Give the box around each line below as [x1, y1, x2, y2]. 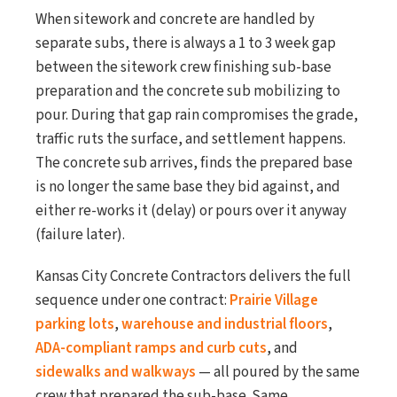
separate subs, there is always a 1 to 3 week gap [35, 33, 336, 54]
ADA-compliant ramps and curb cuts [35, 338, 267, 359]
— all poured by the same [196, 362, 360, 383]
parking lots [35, 314, 114, 335]
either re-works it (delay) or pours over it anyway [35, 200, 346, 222]
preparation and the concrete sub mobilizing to [35, 81, 340, 102]
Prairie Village [230, 290, 318, 311]
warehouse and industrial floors [121, 314, 328, 335]
